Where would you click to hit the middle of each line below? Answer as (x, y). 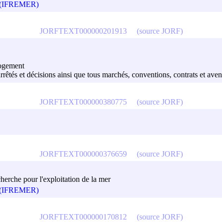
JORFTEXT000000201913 (83, 31)
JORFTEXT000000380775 (83, 102)
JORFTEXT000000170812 (83, 217)
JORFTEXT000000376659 (83, 154)
